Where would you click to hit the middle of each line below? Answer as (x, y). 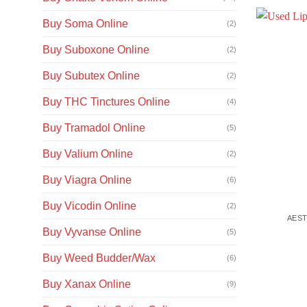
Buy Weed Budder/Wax (99, 258)
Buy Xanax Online (87, 284)
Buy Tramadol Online (94, 127)
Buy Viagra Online (87, 180)
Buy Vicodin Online (89, 206)
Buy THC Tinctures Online (106, 101)
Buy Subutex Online (91, 75)
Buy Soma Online (85, 23)
